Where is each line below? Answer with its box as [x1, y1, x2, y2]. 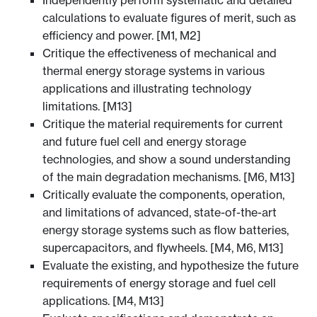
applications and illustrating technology [42, 81, 251, 96]
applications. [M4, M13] [42, 294, 164, 309]
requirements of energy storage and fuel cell [42, 276, 276, 291]
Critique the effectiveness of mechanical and [42, 46, 277, 61]
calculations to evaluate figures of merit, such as [42, 11, 296, 25]
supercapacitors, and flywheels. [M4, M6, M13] [42, 241, 284, 255]
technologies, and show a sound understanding [42, 152, 291, 167]
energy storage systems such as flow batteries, [42, 223, 289, 238]
